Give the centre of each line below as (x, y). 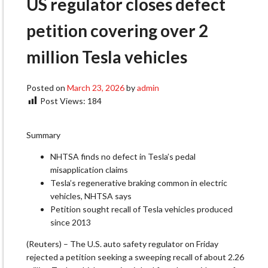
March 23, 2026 (96, 87)
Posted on (47, 87)
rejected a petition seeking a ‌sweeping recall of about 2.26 (135, 257)
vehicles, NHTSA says (91, 196)
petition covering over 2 (117, 31)
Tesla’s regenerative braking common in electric (139, 183)
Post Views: (63, 100)
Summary (43, 135)
